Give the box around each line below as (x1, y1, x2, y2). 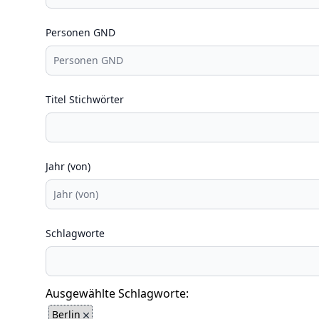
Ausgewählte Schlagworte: (46, 286, 189, 301)
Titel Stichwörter (46, 93, 124, 106)
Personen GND (46, 26, 115, 39)
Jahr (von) (46, 159, 90, 173)
